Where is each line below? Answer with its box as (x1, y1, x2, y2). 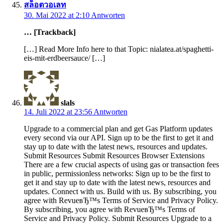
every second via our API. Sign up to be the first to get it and (24, 133, 214, 142)
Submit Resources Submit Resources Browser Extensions (24, 151, 205, 160)
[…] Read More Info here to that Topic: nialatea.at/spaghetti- (24, 45, 214, 54)
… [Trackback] (24, 28, 76, 37)
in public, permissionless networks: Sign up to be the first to (24, 169, 211, 178)
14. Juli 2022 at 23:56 (24, 108, 94, 116)
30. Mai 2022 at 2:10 (24, 11, 91, 20)
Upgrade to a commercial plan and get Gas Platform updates (24, 124, 213, 133)
